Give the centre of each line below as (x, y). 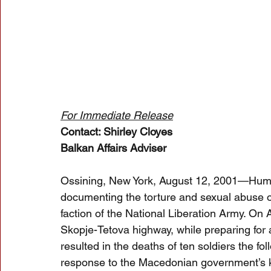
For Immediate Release (117, 116)
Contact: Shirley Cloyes (116, 132)
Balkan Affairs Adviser (113, 148)
